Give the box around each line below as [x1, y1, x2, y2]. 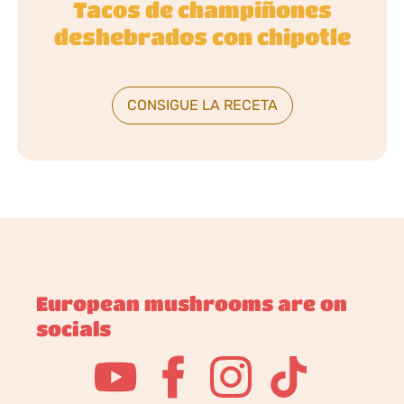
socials [36, 317, 111, 341]
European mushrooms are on [36, 291, 347, 316]
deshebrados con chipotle [53, 24, 351, 50]
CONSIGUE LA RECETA [126, 96, 278, 115]
